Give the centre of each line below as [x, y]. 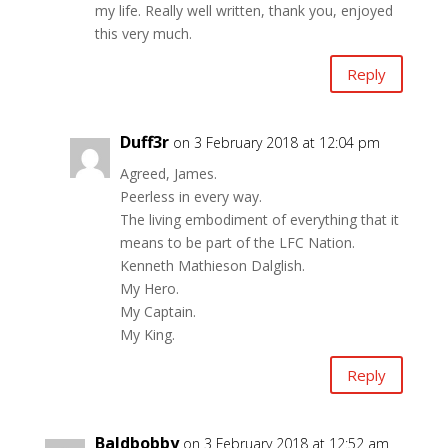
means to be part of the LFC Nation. [237, 243]
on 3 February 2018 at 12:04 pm [276, 143]
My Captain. [157, 312]
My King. [147, 335]
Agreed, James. [168, 174]
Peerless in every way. [190, 197]
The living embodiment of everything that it [259, 220]
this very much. [143, 34]
